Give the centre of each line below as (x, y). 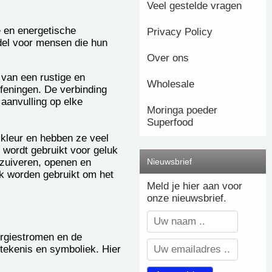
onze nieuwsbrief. (187, 198)
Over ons (168, 58)
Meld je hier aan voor (195, 186)
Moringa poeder (182, 110)
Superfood (170, 122)
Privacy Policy (180, 32)
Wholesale (171, 84)
